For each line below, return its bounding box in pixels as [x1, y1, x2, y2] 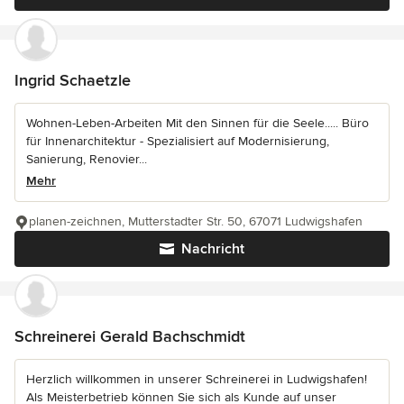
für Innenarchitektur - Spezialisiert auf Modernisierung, [26, 133, 329, 149]
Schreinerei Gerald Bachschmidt [14, 326, 245, 346]
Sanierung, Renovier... [26, 151, 147, 167]
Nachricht [181, 240, 244, 258]
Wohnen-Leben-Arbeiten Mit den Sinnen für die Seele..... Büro [26, 115, 369, 131]
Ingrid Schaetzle [14, 70, 131, 90]
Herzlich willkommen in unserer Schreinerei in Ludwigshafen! [26, 372, 367, 387]
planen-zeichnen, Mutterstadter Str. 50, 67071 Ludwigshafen [29, 214, 363, 229]
